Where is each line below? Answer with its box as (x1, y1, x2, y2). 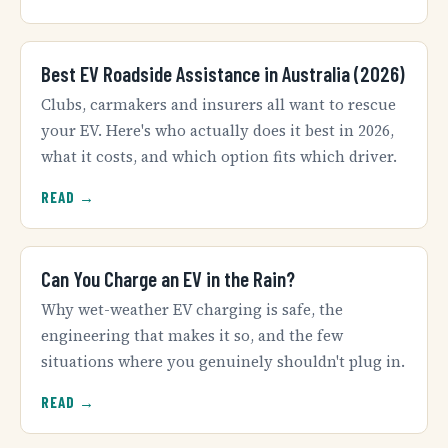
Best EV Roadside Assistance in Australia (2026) (41, 61, 405, 87)
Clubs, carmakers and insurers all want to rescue (41, 93, 396, 115)
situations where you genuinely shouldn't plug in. (41, 350, 405, 372)
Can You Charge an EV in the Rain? (41, 266, 295, 292)
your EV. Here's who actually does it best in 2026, (41, 119, 394, 141)
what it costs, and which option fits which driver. (41, 145, 397, 167)
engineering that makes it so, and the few (41, 324, 343, 346)
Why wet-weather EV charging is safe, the (41, 298, 343, 320)
